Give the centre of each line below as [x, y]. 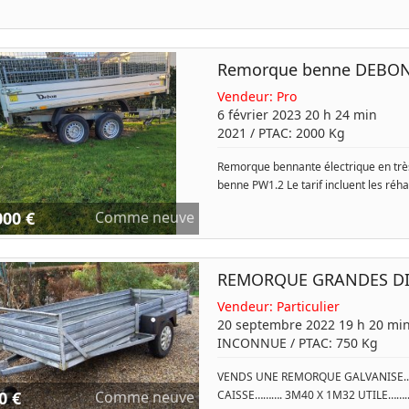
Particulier [308, 306]
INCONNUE [252, 343]
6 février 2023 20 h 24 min [297, 115]
